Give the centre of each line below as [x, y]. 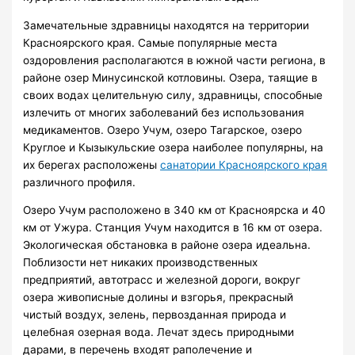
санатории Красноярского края [244, 164]
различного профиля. [80, 182]
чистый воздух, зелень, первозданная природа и [155, 315]
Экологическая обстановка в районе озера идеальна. [167, 245]
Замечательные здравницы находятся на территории [166, 25]
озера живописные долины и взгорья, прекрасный [158, 298]
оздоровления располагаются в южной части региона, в [175, 60]
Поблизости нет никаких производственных [141, 263]
